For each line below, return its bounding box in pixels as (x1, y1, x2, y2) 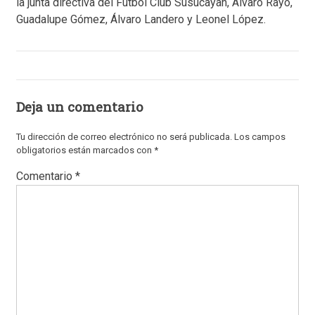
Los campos (234, 131, 285, 142)
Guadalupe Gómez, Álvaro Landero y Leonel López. (16, 12, 266, 26)
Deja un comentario (16, 97, 143, 115)
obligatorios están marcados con (16, 144, 154, 155)
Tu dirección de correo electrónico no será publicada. (16, 131, 232, 142)
